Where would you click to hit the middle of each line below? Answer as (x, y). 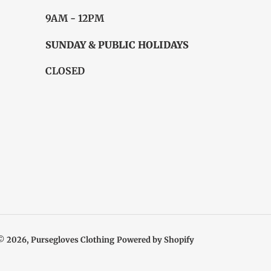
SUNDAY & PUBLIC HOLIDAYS (117, 44)
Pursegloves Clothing (73, 240)
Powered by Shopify (155, 240)
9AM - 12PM (75, 18)
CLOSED (65, 71)
